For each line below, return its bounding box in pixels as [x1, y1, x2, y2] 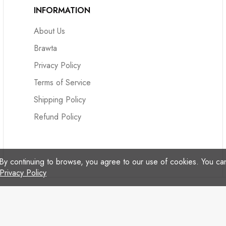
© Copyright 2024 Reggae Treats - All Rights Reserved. [16, 196, 210, 208]
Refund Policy [34, 111, 82, 123]
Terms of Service [34, 77, 91, 88]
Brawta [34, 42, 58, 54]
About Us [34, 25, 66, 37]
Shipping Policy [34, 94, 86, 105]
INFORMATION [34, 5, 91, 16]
